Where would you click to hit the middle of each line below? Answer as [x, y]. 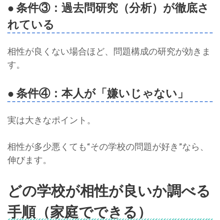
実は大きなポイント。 [52, 120]
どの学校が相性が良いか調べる [109, 191]
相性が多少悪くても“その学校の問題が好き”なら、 [108, 147]
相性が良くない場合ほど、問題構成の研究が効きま [109, 51]
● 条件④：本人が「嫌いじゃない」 [98, 93]
